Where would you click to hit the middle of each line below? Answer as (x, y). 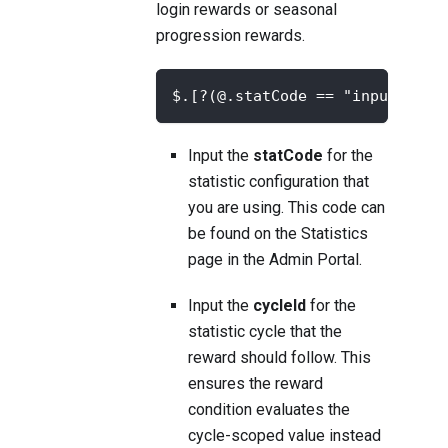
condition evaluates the (269, 410)
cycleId (279, 306)
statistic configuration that (278, 182)
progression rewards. (230, 36)
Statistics (334, 234)
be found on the (244, 234)
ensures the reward (255, 384)
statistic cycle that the (265, 332)
